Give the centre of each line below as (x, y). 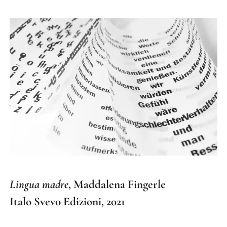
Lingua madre (39, 185)
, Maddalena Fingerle (117, 185)
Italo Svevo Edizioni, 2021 (68, 202)
